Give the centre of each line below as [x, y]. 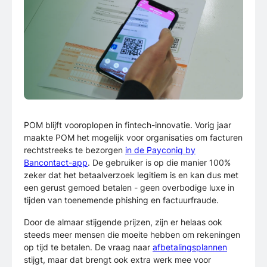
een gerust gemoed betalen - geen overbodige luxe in [129, 188]
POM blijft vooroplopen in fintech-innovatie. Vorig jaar [128, 125]
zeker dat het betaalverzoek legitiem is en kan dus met [131, 175]
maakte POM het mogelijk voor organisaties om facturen [133, 138]
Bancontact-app [56, 163]
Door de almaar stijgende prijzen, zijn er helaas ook [123, 222]
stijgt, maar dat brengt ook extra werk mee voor [117, 260]
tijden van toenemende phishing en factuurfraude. [121, 200]
